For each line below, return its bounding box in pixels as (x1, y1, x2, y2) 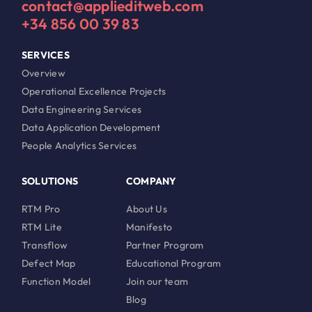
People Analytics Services (21, 139, 136, 153)
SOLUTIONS (21, 175, 79, 188)
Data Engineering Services (21, 103, 141, 116)
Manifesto (125, 221, 173, 234)
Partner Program (125, 239, 204, 252)
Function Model (21, 275, 91, 288)
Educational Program (125, 257, 221, 270)
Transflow (21, 239, 68, 252)
